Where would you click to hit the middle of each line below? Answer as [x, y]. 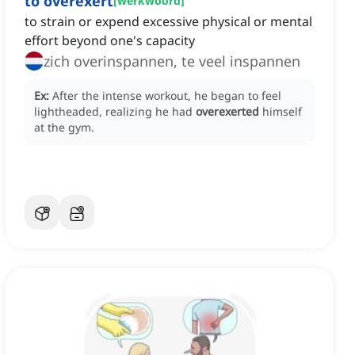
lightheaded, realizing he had [115, 112]
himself [282, 112]
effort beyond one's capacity [110, 41]
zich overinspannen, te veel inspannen [172, 61]
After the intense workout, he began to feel [167, 96]
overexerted [227, 112]
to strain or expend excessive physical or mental [168, 22]
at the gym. [64, 128]
